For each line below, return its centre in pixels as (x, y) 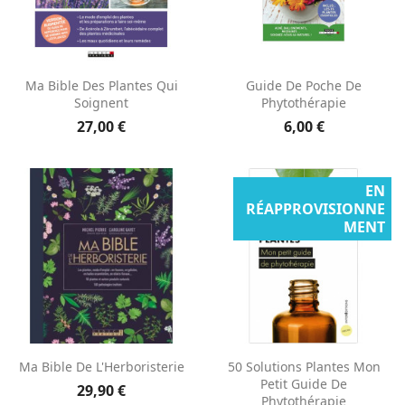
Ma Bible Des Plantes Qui (101, 85)
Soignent (101, 102)
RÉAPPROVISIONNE (316, 209)
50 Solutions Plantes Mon (304, 367)
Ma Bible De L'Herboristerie (101, 367)
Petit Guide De (304, 384)
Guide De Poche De (304, 85)
